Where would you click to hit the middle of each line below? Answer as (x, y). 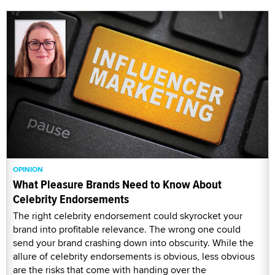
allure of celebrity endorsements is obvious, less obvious (134, 256)
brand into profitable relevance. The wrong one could (127, 229)
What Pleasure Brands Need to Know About (117, 184)
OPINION (28, 169)
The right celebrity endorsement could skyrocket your (128, 215)
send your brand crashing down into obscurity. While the (133, 242)
